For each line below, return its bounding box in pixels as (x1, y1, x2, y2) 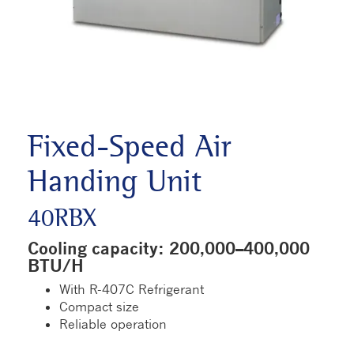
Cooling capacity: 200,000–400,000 (28, 238, 310, 259)
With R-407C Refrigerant (59, 281, 204, 298)
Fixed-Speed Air (28, 126, 232, 167)
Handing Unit (28, 161, 201, 201)
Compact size (59, 299, 139, 315)
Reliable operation (59, 316, 167, 333)
